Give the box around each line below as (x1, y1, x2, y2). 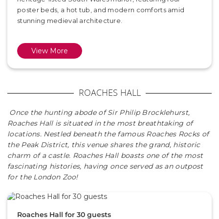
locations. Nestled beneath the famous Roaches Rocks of (7, 130, 209, 138)
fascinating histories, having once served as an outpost (7, 162, 203, 171)
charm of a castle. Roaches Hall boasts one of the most (7, 151, 203, 160)
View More (31, 46, 68, 55)
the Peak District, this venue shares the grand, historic (7, 140, 200, 149)
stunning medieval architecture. (17, 17, 123, 24)
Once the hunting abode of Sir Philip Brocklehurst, (7, 108, 190, 117)
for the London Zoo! (7, 173, 78, 181)
